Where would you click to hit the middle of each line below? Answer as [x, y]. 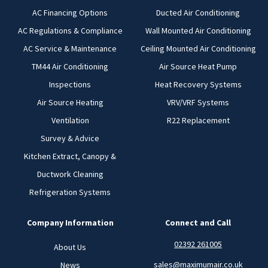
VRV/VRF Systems [198, 102]
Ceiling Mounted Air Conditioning [198, 48]
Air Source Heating [70, 102]
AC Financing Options [70, 12]
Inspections [70, 84]
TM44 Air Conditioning [70, 66]
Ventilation [70, 120]
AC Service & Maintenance [70, 48]
